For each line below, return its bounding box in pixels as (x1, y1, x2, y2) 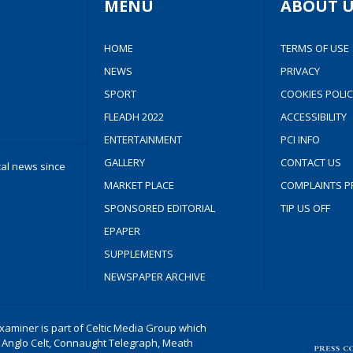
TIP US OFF (280, 201, 330, 215)
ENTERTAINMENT (104, 132, 183, 147)
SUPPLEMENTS (104, 247, 174, 261)
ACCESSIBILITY (280, 110, 347, 124)
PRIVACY (280, 64, 320, 78)
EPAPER (104, 224, 141, 238)
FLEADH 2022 (104, 110, 165, 124)
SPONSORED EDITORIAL (104, 201, 216, 215)
